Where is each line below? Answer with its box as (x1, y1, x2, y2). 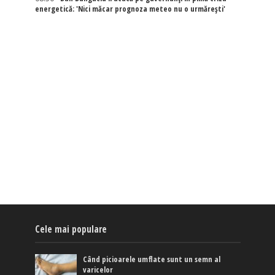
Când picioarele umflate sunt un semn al (83, 254, 221, 265)
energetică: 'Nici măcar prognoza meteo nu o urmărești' (34, 3, 225, 14)
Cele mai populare (34, 222, 107, 235)
